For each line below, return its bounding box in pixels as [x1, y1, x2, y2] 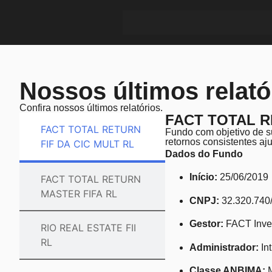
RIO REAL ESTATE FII [41, 222, 136, 234]
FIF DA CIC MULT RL [41, 138, 134, 150]
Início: [189, 172, 217, 183]
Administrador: [189, 242, 259, 253]
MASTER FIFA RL [41, 188, 117, 200]
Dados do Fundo [165, 149, 243, 159]
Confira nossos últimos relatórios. [19, 103, 163, 113]
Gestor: [189, 219, 223, 229]
